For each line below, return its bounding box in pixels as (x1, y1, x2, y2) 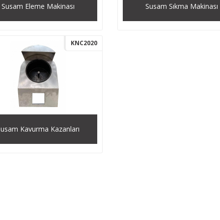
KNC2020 (70, 39, 97, 47)
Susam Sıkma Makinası (145, 1, 218, 11)
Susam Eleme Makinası (1, 1, 75, 11)
